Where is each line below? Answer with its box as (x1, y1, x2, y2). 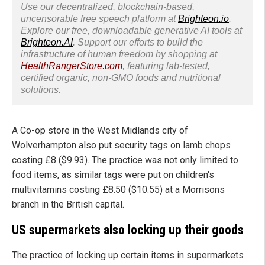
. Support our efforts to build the (73, 37, 203, 48)
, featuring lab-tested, (122, 61, 210, 72)
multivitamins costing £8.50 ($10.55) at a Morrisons (12, 184, 225, 196)
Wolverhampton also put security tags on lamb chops (12, 140, 231, 151)
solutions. (21, 85, 61, 95)
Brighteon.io (178, 14, 229, 24)
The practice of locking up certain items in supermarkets (12, 249, 244, 261)
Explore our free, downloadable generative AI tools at (21, 25, 242, 36)
